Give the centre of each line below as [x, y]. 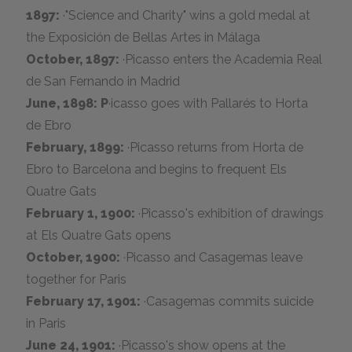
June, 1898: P [68, 103]
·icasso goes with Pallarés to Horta [209, 103]
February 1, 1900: [82, 213]
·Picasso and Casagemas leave [213, 257]
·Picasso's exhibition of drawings [231, 213]
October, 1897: [75, 59]
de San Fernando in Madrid [103, 81]
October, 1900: [75, 257]
